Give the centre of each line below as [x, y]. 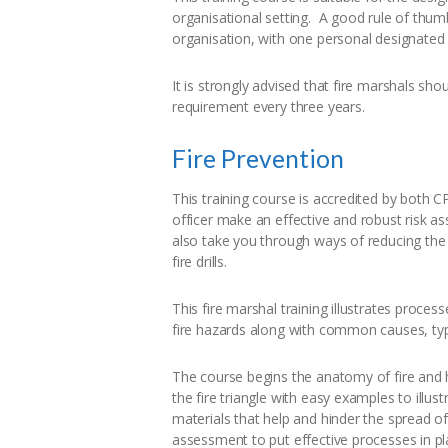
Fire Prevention [258, 159]
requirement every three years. [268, 107]
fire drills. [199, 261]
